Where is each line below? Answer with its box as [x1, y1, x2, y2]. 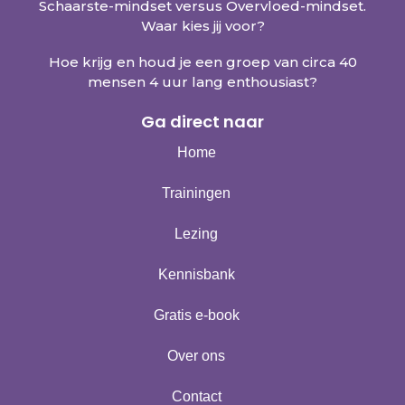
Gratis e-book [153, 306, 240, 323]
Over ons [167, 347, 225, 363]
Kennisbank [157, 266, 235, 282]
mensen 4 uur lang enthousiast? [88, 72, 317, 90]
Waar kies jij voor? [140, 16, 265, 34]
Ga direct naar [141, 109, 264, 133]
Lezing [174, 225, 218, 241]
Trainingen [162, 184, 231, 201]
